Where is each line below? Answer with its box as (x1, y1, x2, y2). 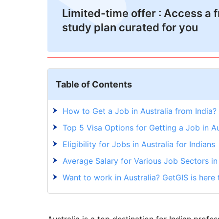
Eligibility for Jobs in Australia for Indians (63, 139, 215, 150)
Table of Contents (56, 79, 132, 90)
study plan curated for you (62, 21, 198, 34)
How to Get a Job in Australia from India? (63, 106, 217, 116)
